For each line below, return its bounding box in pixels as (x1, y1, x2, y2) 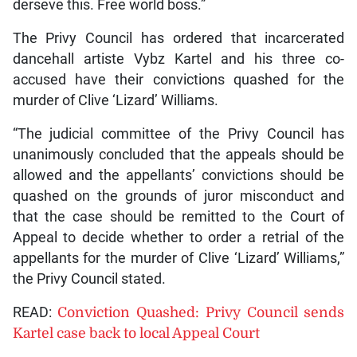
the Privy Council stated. (12, 271, 166, 288)
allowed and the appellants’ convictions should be (12, 167, 345, 184)
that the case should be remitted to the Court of (12, 209, 345, 226)
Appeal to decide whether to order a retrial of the (12, 229, 345, 246)
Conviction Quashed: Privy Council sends (57, 304, 345, 321)
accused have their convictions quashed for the (12, 72, 345, 88)
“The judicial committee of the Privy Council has (12, 126, 345, 143)
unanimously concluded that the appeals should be (12, 147, 345, 163)
